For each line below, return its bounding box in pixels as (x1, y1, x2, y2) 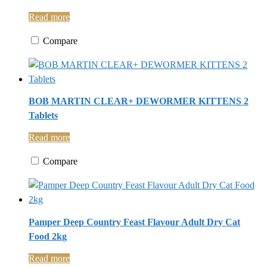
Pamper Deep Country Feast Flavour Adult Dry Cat (29, 216, 240, 227)
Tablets (29, 110, 58, 121)
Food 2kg (29, 231, 67, 241)
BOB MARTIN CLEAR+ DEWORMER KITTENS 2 (29, 96, 249, 107)
